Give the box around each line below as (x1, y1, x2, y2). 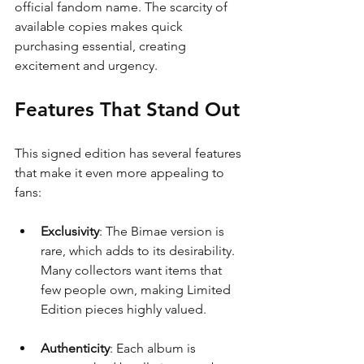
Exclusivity (41, 223, 99, 239)
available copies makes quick (15, 18, 186, 34)
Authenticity (41, 340, 110, 356)
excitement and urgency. (15, 57, 158, 73)
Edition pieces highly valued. (41, 301, 206, 317)
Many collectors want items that (41, 262, 225, 278)
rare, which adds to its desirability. (41, 242, 238, 258)
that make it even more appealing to (15, 164, 227, 180)
